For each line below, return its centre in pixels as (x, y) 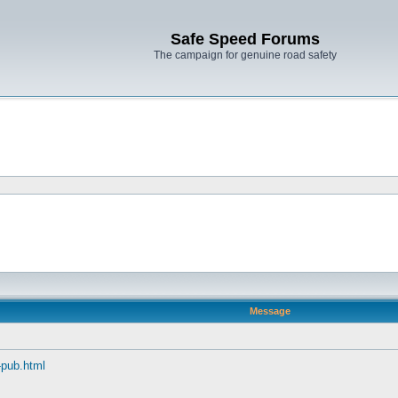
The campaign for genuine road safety (245, 55)
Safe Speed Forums (245, 39)
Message (270, 311)
